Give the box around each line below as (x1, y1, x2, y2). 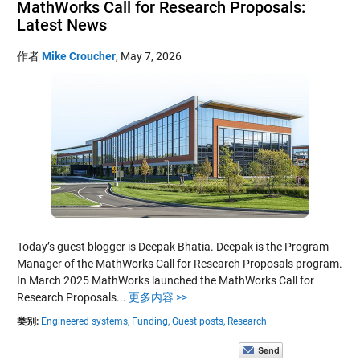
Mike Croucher (41, 49, 116, 63)
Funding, (131, 315, 170, 327)
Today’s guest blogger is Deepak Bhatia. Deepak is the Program (16, 239, 329, 253)
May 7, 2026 (120, 49, 182, 63)
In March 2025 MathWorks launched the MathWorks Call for (16, 273, 314, 287)
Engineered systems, (40, 315, 129, 327)
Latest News (16, 14, 107, 35)
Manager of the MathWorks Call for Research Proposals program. (16, 256, 342, 270)
